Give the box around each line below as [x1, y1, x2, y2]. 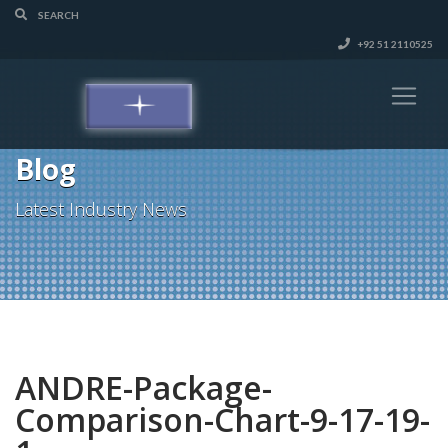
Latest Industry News [15, 197, 187, 221]
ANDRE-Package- [15, 366, 272, 409]
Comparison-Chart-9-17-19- [15, 398, 430, 441]
